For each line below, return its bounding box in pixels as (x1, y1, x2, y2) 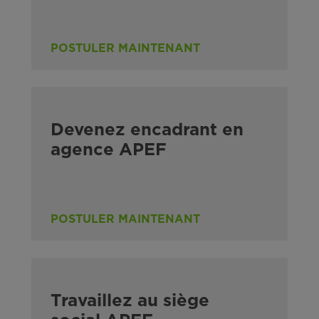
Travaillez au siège (51, 292, 209, 310)
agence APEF (51, 141, 167, 159)
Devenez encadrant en (51, 121, 244, 139)
